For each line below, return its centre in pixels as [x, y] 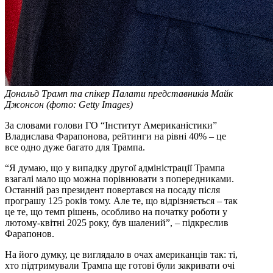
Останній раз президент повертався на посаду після [112, 190]
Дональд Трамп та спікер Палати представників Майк [119, 94]
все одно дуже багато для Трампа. [75, 147]
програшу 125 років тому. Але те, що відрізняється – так [121, 201]
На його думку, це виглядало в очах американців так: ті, [121, 255]
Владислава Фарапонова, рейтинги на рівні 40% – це [115, 136]
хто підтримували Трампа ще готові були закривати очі [120, 266]
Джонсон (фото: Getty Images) [69, 105]
